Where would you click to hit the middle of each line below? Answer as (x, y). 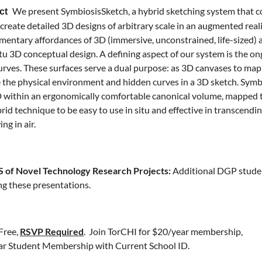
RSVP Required (52, 231)
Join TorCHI (113, 231)
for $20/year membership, (190, 231)
